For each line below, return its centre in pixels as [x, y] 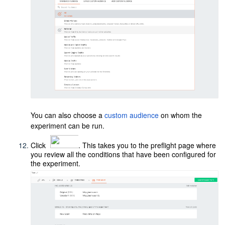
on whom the [181, 115]
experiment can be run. [68, 125]
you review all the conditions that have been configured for [124, 154]
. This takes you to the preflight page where [147, 145]
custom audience [132, 115]
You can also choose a [68, 115]
